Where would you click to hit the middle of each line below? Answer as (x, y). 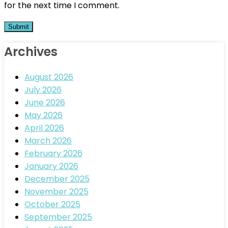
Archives (31, 52)
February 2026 (53, 154)
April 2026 (44, 128)
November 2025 (56, 192)
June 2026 (45, 103)
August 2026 (49, 77)
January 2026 (51, 166)
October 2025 (52, 205)
